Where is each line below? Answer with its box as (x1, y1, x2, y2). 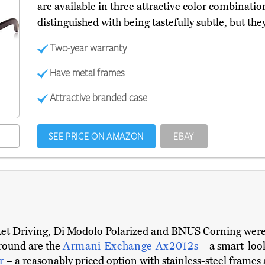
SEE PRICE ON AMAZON (49, 130, 144, 143)
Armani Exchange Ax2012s (63, 240, 201, 253)
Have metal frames (50, 66, 125, 79)
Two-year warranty (50, 41, 127, 54)
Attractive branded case (50, 91, 148, 104)
